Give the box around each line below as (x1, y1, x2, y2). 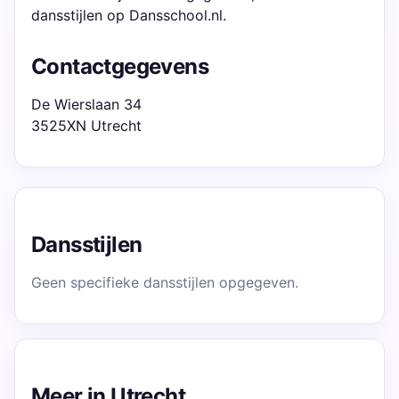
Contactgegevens (31, 53, 208, 79)
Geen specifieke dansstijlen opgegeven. (31, 273, 298, 291)
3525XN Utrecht (31, 117, 142, 134)
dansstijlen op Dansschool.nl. (31, 6, 226, 24)
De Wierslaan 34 (31, 95, 142, 113)
